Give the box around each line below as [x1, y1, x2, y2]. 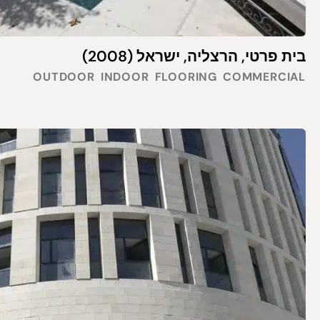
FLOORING [154, 69, 217, 85]
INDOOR [100, 69, 149, 85]
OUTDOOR [33, 69, 95, 85]
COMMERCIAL [223, 69, 306, 85]
